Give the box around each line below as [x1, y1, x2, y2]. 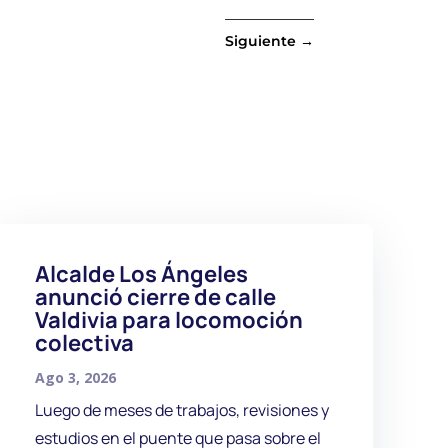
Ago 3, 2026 [35, 367, 117, 387]
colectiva [35, 327, 135, 358]
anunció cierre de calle [35, 281, 277, 312]
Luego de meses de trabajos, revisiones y [35, 398, 330, 421]
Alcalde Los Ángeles [35, 258, 249, 289]
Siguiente [224, 32, 296, 51]
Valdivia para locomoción [35, 304, 304, 335]
